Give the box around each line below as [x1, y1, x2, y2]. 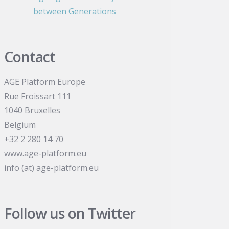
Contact [4, 47, 56, 66]
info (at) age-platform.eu [4, 162, 99, 173]
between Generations [33, 6, 116, 17]
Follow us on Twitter [4, 203, 136, 223]
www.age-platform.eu [4, 147, 87, 159]
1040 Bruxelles [4, 104, 61, 116]
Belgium [4, 119, 36, 130]
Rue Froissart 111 [4, 90, 72, 102]
